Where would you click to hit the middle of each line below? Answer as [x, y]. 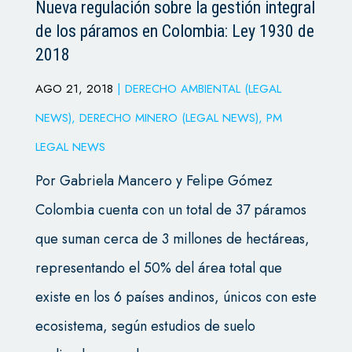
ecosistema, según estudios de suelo [145, 326]
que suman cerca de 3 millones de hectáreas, [172, 239]
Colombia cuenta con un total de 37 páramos [170, 210]
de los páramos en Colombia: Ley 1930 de [174, 31]
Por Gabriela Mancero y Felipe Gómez [154, 181]
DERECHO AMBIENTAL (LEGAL [203, 89]
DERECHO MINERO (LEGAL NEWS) [169, 118]
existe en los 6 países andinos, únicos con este [176, 297]
